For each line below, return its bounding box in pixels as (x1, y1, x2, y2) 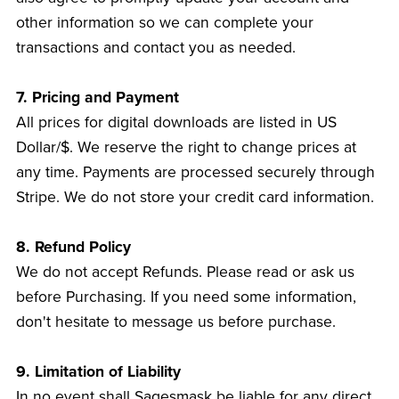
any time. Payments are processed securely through (15, 163, 375, 183)
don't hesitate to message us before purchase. (15, 313, 336, 332)
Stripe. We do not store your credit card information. (15, 188, 374, 208)
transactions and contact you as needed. (15, 38, 296, 58)
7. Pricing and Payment (15, 88, 179, 108)
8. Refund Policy (15, 238, 131, 257)
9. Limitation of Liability (15, 362, 181, 382)
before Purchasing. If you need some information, (15, 288, 356, 307)
